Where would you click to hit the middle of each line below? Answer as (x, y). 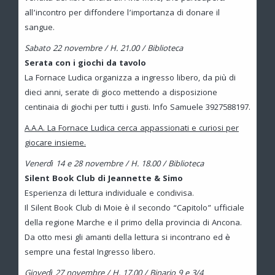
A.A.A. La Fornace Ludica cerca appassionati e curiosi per (132, 129)
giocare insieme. (55, 143)
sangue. (40, 28)
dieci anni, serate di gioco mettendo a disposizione (121, 93)
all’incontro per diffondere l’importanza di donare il (122, 13)
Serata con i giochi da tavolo (85, 64)
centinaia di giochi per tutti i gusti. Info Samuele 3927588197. (137, 108)
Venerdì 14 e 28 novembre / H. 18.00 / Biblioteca (114, 164)
